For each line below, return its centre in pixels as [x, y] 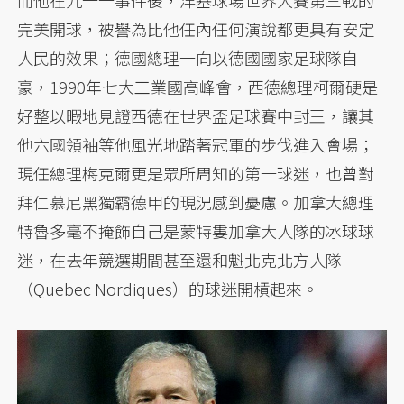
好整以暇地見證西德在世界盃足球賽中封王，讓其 [196, 115]
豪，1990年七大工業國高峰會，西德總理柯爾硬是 [198, 86]
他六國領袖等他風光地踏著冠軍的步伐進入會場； [196, 144]
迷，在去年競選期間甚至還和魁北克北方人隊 [180, 259]
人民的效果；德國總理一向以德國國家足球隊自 [188, 57]
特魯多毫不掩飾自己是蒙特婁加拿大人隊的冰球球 [196, 230]
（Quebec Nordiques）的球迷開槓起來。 [168, 288]
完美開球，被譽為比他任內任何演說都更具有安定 [196, 28]
